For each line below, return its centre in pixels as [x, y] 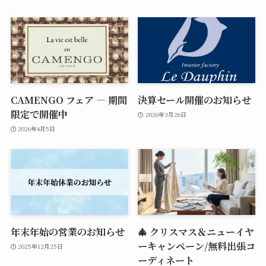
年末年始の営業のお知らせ [67, 232]
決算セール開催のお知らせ [194, 100]
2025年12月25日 [41, 246]
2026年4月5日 [37, 128]
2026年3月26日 [166, 114]
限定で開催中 [39, 114]
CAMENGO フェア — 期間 [69, 100]
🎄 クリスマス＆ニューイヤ [196, 232]
